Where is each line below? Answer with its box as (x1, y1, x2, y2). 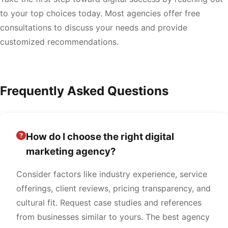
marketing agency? (26, 146, 116, 157)
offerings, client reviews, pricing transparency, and (16, 183, 211, 193)
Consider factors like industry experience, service (16, 169, 207, 179)
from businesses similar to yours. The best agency (16, 212, 210, 222)
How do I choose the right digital (26, 131, 174, 142)
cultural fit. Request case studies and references (16, 197, 202, 208)
